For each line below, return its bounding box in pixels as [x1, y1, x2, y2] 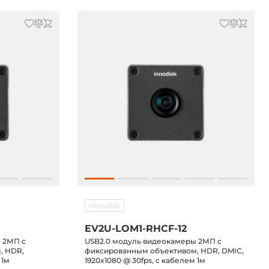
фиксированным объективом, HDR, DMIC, [84, 246, 244, 255]
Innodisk [88, 201, 120, 210]
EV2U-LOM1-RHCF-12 [84, 223, 187, 234]
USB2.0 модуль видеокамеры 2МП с [84, 237, 222, 246]
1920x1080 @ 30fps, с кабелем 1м [84, 256, 205, 265]
